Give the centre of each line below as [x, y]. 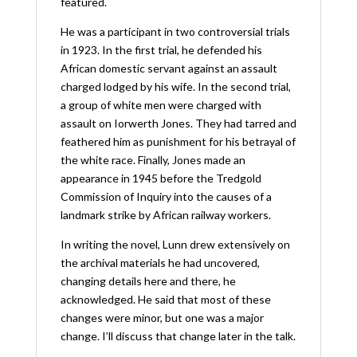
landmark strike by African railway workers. [165, 214]
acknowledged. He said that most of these [165, 299]
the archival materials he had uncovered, [160, 262]
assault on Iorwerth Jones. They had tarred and [178, 123]
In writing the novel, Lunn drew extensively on [175, 244]
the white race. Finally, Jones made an [153, 159]
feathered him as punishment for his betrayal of [178, 141]
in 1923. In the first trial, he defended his [161, 49]
